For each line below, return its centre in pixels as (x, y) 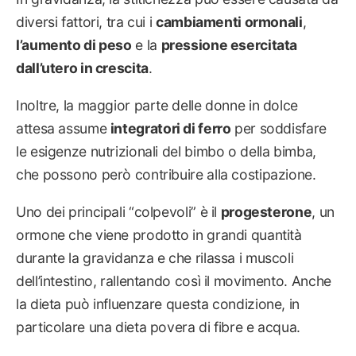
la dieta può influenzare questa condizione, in (158, 304)
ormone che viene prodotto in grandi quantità (159, 234)
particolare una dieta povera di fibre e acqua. (158, 327)
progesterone (266, 211)
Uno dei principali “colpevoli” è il (118, 211)
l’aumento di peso (74, 45)
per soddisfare (279, 128)
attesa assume (63, 128)
